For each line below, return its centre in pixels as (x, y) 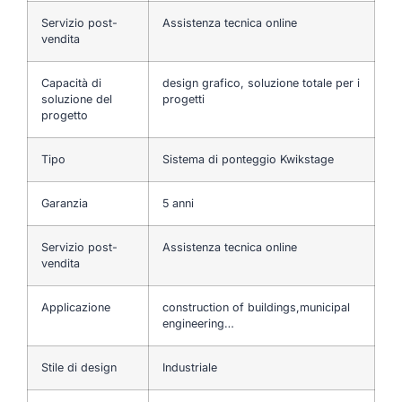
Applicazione (76, 307)
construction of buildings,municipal (256, 307)
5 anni (178, 203)
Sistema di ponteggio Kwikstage (250, 159)
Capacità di (71, 83)
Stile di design (79, 367)
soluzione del (77, 99)
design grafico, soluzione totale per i (261, 83)
